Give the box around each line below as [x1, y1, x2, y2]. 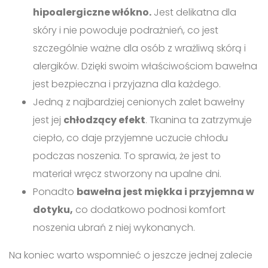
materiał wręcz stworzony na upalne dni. [33, 166, 224, 181]
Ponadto [33, 184, 77, 199]
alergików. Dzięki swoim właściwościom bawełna [33, 59, 257, 73]
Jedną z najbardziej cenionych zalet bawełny [33, 95, 245, 109]
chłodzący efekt [63, 112, 145, 127]
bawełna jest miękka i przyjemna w [77, 184, 254, 199]
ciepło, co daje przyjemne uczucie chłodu [33, 130, 228, 145]
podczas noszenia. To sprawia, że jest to [33, 148, 221, 163]
